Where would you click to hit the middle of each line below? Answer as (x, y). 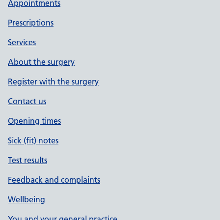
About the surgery (41, 62)
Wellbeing (27, 199)
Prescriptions (31, 23)
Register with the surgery (53, 82)
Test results (27, 160)
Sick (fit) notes (33, 140)
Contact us (27, 101)
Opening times (34, 121)
